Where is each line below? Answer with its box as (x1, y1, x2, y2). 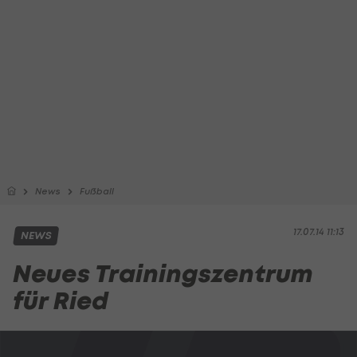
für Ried (13, 284, 108, 317)
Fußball (80, 186, 114, 197)
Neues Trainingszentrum (13, 257, 312, 290)
